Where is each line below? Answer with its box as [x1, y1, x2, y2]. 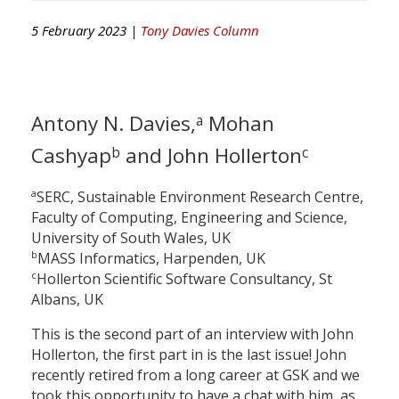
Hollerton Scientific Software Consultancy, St [37, 269, 332, 289]
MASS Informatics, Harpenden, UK [37, 248, 269, 269]
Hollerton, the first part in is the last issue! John [31, 345, 346, 365]
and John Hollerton [120, 141, 302, 169]
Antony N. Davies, [31, 109, 196, 137]
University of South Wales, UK [31, 228, 234, 248]
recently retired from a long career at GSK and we [31, 365, 360, 386]
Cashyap [31, 141, 111, 169]
